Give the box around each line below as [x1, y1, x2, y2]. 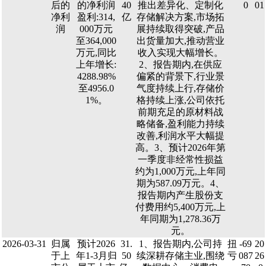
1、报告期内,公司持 [139, 239, 222, 249]
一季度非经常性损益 [138, 154, 223, 164]
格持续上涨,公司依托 [137, 95, 224, 105]
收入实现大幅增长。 [138, 47, 223, 58]
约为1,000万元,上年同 [135, 166, 226, 176]
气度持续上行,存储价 [137, 83, 224, 93]
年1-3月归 [75, 251, 117, 261]
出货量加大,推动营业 [137, 36, 224, 46]
